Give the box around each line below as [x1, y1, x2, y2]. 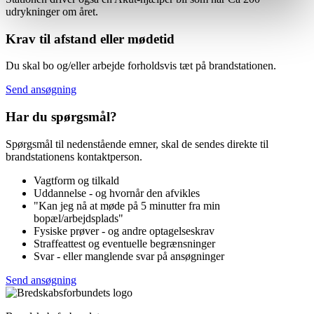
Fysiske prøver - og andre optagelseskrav [34, 224, 214, 237]
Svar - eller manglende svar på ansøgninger [34, 250, 224, 262]
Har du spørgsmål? [6, 109, 117, 125]
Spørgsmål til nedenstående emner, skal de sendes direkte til [6, 137, 268, 150]
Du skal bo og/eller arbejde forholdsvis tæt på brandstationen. [6, 60, 276, 72]
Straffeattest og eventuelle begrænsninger [34, 237, 215, 250]
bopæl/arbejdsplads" [34, 212, 123, 224]
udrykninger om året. [6, 6, 98, 18]
